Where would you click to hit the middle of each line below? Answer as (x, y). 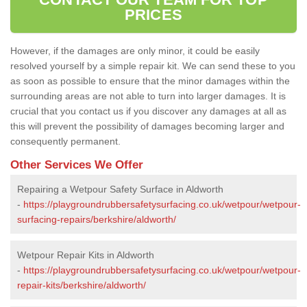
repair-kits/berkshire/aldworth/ (82, 285)
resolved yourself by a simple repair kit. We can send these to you (153, 65)
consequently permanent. (65, 141)
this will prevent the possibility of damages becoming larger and (147, 126)
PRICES (153, 14)
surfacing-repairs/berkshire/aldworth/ (97, 219)
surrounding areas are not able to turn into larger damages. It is (148, 96)
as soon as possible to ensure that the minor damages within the (150, 81)
